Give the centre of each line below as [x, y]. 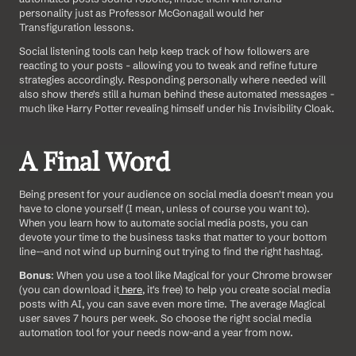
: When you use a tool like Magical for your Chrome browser [192, 275]
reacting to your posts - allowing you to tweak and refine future [168, 66]
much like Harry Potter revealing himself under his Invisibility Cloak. [177, 108]
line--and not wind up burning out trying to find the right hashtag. [171, 252]
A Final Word [95, 163]
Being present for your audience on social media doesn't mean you [176, 194]
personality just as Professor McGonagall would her [141, 13]
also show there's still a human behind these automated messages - [177, 94]
